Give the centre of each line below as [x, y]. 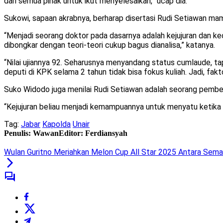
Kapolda [56, 124]
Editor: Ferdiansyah [93, 133]
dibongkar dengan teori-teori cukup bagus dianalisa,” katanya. [110, 45]
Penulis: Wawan [31, 133]
